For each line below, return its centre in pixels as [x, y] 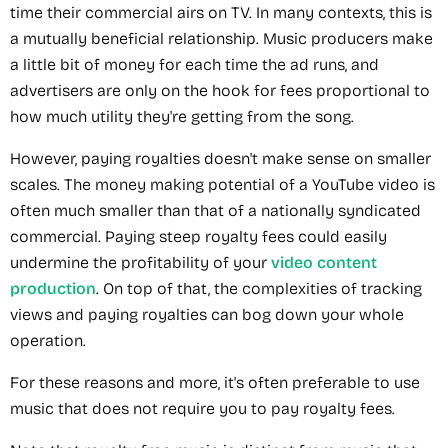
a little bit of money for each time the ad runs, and [194, 64]
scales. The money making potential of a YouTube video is [222, 184]
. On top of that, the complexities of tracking [259, 288]
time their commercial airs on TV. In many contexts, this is [221, 12]
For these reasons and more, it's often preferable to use [215, 382]
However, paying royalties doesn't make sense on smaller [220, 158]
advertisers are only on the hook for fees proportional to [220, 90]
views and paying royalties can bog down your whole [207, 314]
